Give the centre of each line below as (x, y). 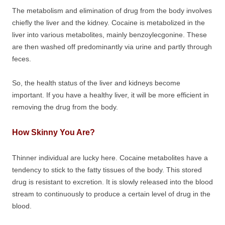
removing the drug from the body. (65, 107)
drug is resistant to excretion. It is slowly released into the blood (113, 182)
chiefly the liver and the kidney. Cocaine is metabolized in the (108, 23)
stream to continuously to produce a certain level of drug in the (111, 194)
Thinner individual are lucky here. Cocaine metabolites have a (110, 158)
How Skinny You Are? (53, 132)
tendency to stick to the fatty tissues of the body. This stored (107, 170)
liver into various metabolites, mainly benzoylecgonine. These (109, 35)
